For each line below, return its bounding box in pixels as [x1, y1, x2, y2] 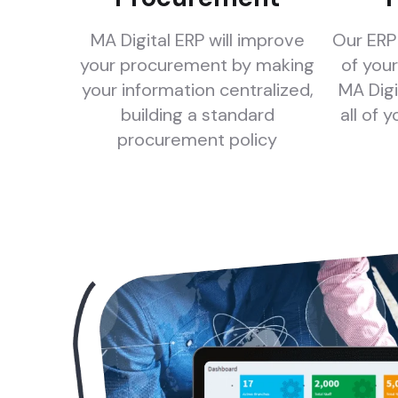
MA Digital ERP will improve [90, 28, 305, 52]
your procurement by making [80, 53, 314, 76]
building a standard [120, 103, 275, 126]
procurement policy [117, 128, 277, 151]
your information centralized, [81, 78, 314, 101]
